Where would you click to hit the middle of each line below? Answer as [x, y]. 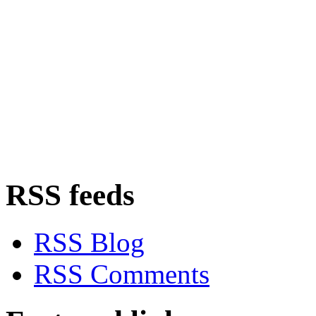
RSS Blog [89, 243]
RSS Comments [122, 274]
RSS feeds [70, 195]
